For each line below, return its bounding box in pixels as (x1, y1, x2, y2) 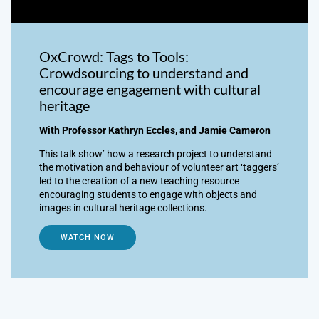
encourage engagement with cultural (39, 80, 261, 98)
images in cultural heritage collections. (39, 202, 207, 214)
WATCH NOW (61, 232, 115, 242)
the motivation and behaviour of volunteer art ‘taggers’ (39, 161, 279, 173)
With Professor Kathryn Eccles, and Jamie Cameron (39, 124, 271, 136)
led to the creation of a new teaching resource (39, 174, 239, 187)
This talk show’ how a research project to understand (39, 147, 272, 159)
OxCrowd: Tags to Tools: (39, 48, 189, 65)
